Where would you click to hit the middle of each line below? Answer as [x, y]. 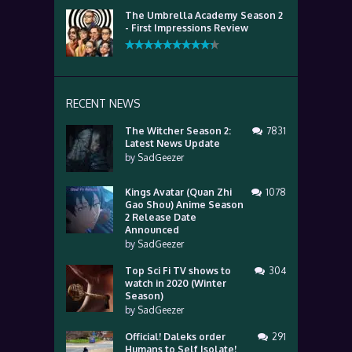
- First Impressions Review [187, 28]
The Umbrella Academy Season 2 [204, 15]
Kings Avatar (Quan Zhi [178, 192]
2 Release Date [161, 217]
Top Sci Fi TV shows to [178, 271]
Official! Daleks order [175, 337]
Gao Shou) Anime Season [184, 205]
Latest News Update [172, 143]
